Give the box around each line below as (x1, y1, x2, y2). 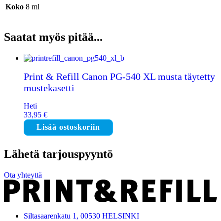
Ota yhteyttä (4, 171, 42, 180)
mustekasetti (24, 82, 74, 93)
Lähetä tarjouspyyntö (4, 147, 113, 161)
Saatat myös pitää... (4, 31, 103, 44)
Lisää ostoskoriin (37, 123, 100, 132)
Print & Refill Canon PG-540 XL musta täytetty (24, 71, 215, 82)
